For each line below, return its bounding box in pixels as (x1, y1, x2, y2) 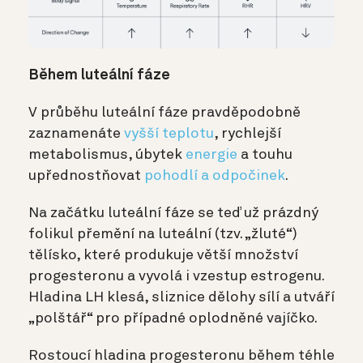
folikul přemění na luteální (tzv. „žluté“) (28, 227, 297, 242)
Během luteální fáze (28, 68, 170, 83)
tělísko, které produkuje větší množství (28, 248, 298, 263)
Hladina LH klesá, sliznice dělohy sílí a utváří (28, 290, 335, 305)
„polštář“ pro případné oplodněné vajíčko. (28, 311, 318, 327)
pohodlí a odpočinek (144, 169, 285, 184)
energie (186, 147, 237, 163)
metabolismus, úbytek (28, 147, 186, 163)
